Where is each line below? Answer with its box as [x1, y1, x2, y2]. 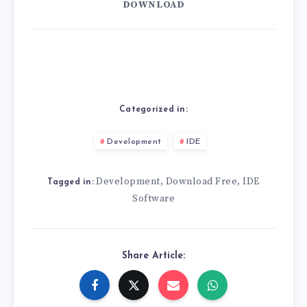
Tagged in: [47, 177, 94, 186]
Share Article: [122, 250, 185, 261]
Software [132, 192, 175, 205]
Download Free [165, 175, 238, 188]
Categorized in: [119, 105, 188, 114]
